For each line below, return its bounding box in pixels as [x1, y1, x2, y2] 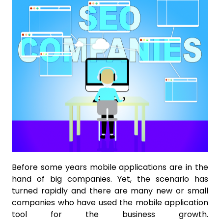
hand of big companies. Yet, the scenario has [12, 173, 208, 185]
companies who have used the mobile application [12, 197, 208, 209]
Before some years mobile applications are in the [12, 162, 208, 173]
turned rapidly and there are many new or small [12, 185, 208, 197]
